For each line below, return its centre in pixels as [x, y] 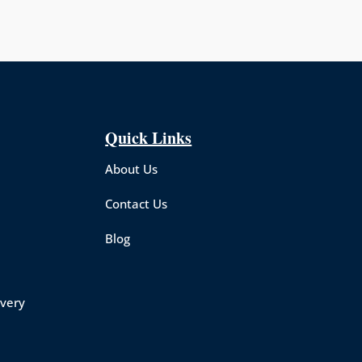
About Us [132, 169]
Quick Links [149, 138]
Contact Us [137, 204]
